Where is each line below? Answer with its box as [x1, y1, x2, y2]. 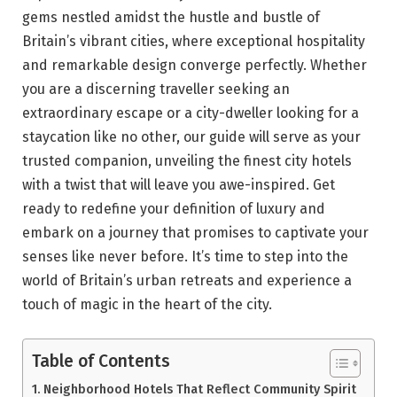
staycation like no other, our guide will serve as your [22, 128, 361, 146]
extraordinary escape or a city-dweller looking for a [22, 105, 359, 122]
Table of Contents [32, 351, 170, 372]
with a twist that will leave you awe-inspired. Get [22, 176, 335, 194]
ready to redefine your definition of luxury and [22, 200, 325, 218]
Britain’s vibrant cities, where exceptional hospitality [22, 33, 365, 51]
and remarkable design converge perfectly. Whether [22, 57, 367, 74]
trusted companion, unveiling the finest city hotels [22, 152, 352, 170]
